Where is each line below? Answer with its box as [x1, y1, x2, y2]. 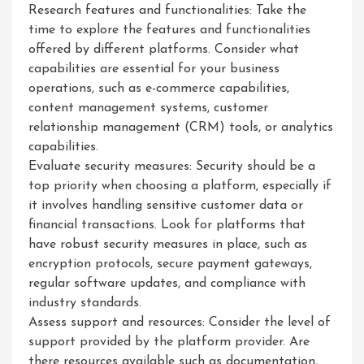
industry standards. [28, 297, 141, 310]
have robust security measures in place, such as [28, 238, 307, 251]
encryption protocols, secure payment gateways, [28, 258, 312, 271]
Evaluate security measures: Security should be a [28, 160, 315, 173]
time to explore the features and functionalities [28, 24, 310, 37]
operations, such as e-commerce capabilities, [28, 82, 289, 95]
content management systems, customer [28, 102, 268, 115]
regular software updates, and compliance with [28, 277, 305, 290]
